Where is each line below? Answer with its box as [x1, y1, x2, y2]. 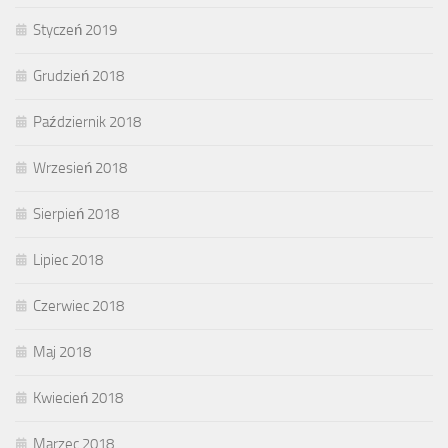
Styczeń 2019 [33, 21, 117, 39]
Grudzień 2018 [33, 67, 124, 85]
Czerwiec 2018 [33, 297, 124, 315]
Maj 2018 [33, 343, 91, 361]
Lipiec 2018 [33, 251, 103, 269]
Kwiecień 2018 [33, 389, 123, 407]
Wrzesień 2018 [33, 159, 127, 177]
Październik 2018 [33, 113, 141, 131]
